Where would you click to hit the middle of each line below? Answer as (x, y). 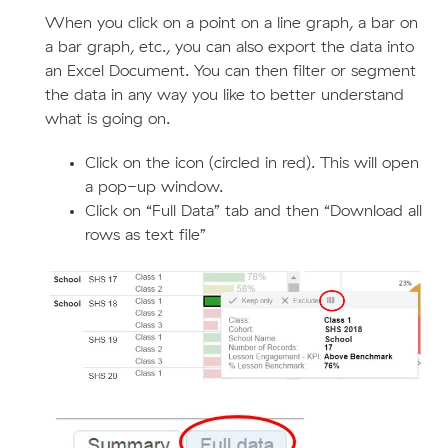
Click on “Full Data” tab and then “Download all (253, 211)
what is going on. (107, 119)
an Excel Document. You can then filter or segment (230, 71)
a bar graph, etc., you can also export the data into (229, 47)
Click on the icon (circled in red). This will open (251, 163)
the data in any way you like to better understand (224, 95)
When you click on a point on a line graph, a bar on (231, 23)
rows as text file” (145, 235)
